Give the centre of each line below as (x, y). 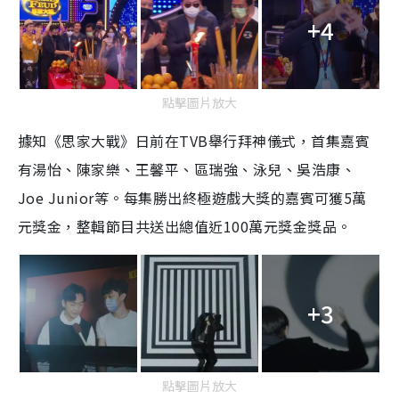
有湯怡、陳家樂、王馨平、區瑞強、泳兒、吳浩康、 (187, 169)
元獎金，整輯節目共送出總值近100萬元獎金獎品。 (185, 226)
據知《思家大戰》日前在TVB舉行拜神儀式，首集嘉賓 (194, 140)
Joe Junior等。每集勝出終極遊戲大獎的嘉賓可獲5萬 (192, 197)
